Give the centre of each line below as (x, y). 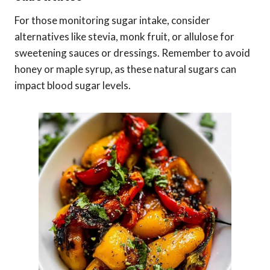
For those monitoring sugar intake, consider (112, 20)
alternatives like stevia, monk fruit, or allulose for (124, 37)
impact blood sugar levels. (73, 86)
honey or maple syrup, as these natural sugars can (125, 69)
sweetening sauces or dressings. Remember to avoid (132, 53)
